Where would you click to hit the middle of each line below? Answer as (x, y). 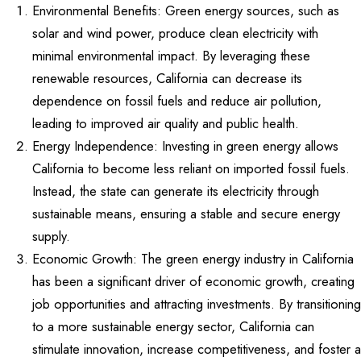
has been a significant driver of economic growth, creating (193, 281)
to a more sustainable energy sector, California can (173, 326)
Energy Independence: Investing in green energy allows (185, 146)
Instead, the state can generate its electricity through (176, 191)
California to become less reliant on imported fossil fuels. (191, 168)
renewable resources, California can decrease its (167, 78)
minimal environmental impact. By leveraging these (171, 56)
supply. (51, 236)
